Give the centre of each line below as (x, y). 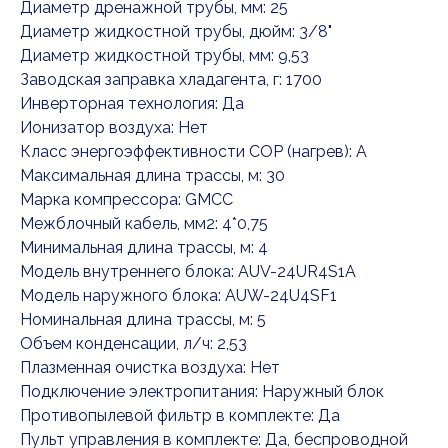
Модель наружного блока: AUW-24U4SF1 (178, 296)
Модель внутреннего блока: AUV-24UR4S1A (188, 272)
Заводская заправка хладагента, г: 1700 (171, 80)
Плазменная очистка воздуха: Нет (150, 368)
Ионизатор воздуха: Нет (114, 128)
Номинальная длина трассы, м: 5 (143, 320)
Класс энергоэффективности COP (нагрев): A (193, 152)
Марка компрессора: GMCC (126, 200)
